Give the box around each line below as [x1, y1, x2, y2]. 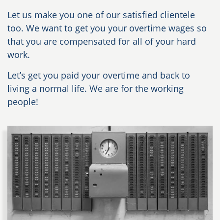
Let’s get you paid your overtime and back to [7, 69, 190, 82]
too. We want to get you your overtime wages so [7, 22, 207, 34]
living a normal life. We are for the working [7, 82, 184, 95]
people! [7, 96, 38, 108]
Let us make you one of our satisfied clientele [7, 9, 195, 21]
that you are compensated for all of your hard [7, 35, 196, 48]
